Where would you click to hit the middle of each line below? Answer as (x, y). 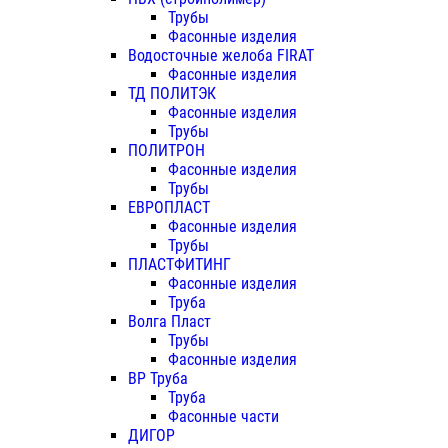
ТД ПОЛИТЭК (172, 94)
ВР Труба (158, 379)
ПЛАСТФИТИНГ (179, 265)
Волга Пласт (169, 322)
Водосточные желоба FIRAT (221, 56)
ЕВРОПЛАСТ (169, 208)
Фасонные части (223, 417)
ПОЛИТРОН (166, 151)
